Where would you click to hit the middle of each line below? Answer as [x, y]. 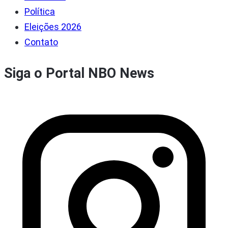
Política [40, 12]
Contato [41, 42]
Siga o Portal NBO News [79, 73]
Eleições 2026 [53, 27]
